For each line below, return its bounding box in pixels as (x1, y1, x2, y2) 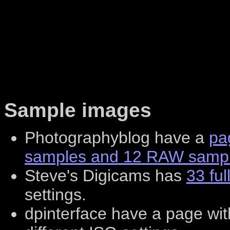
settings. (25, 185, 86, 204)
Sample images (4, 99, 151, 121)
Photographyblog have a (25, 128, 209, 147)
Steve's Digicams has (25, 166, 186, 185)
